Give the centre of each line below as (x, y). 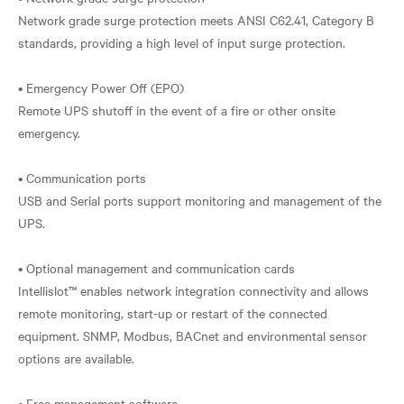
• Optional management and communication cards (156, 268)
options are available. (76, 358)
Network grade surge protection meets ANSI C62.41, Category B (196, 20)
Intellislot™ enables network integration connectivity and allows (193, 290)
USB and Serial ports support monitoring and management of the (200, 200)
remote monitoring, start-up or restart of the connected (173, 313)
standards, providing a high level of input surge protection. (182, 42)
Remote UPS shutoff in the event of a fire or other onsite (177, 110)
